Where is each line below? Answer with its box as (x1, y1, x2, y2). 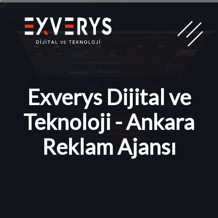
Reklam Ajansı (42, 133, 176, 159)
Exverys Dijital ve (27, 84, 191, 109)
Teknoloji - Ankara (23, 109, 195, 134)
